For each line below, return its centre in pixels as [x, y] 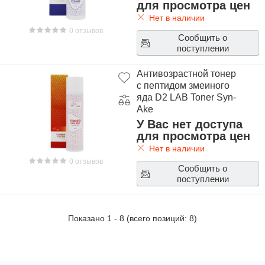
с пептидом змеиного [183, 85]
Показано [88, 218]
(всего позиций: [157, 218]
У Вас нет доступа [189, 124]
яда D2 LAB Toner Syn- [186, 97]
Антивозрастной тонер [186, 74]
